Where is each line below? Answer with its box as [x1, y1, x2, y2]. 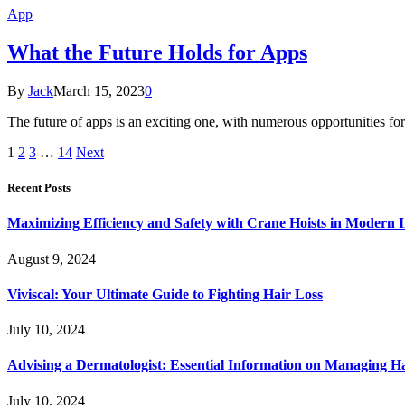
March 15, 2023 [53, 83, 145, 99]
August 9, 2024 [7, 250, 96, 267]
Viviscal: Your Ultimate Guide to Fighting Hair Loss [7, 286, 323, 302]
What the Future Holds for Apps [7, 41, 307, 65]
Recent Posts [7, 181, 71, 195]
